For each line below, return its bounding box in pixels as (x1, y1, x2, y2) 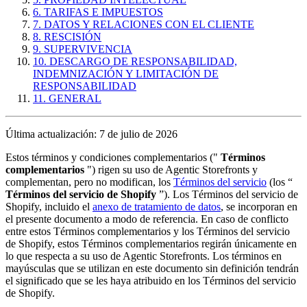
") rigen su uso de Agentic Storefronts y (84, 163, 258, 175)
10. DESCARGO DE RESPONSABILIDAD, (33, 55, 237, 67)
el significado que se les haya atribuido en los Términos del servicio (5, 274, 296, 286)
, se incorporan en (221, 200, 297, 212)
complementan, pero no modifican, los (5, 175, 173, 188)
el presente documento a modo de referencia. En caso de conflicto (5, 212, 288, 225)
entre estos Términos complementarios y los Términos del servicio (5, 225, 290, 237)
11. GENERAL (33, 92, 101, 104)
